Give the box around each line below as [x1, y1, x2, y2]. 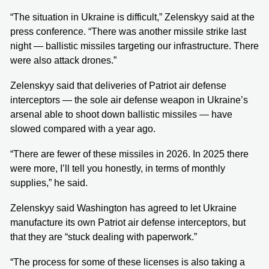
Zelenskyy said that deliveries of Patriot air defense [10, 80, 226, 91]
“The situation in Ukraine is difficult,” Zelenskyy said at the [10, 11, 255, 22]
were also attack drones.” [10, 55, 116, 65]
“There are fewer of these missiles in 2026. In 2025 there [10, 148, 249, 159]
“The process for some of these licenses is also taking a [10, 256, 245, 267]
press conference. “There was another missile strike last [10, 26, 246, 37]
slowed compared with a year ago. [10, 123, 156, 134]
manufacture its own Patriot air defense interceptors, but [10, 217, 246, 228]
